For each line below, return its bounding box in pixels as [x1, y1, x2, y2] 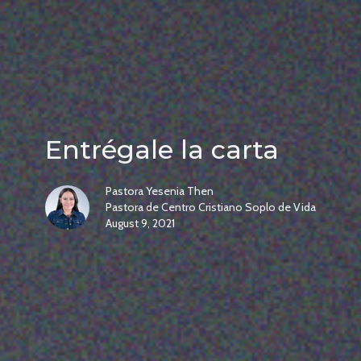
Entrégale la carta [45, 134, 279, 166]
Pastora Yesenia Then [106, 184, 214, 199]
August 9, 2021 [106, 216, 175, 231]
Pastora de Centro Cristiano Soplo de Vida [106, 200, 316, 215]
